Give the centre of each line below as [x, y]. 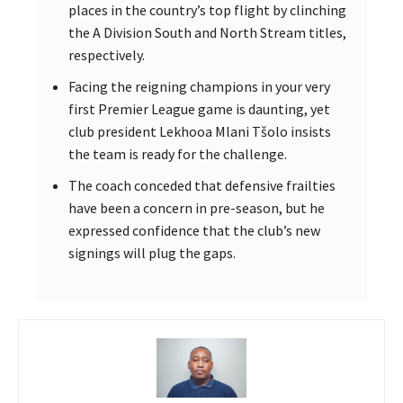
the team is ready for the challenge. [178, 153]
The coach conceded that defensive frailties [202, 185]
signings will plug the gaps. [152, 252]
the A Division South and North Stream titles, [207, 32]
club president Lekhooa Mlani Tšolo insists [200, 131]
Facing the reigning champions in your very [199, 86]
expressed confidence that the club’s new [194, 230]
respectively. [107, 54]
